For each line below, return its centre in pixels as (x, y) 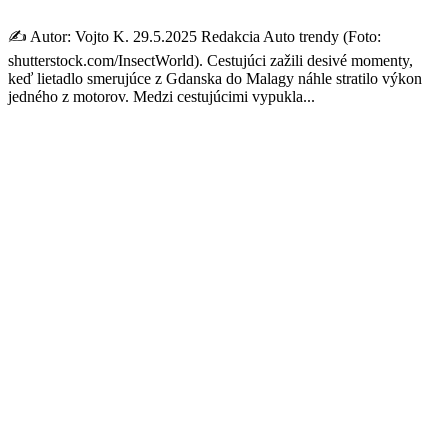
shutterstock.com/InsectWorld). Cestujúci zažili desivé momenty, (210, 60)
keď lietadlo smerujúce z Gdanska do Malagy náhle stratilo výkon (215, 78)
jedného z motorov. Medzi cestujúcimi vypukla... (161, 96)
